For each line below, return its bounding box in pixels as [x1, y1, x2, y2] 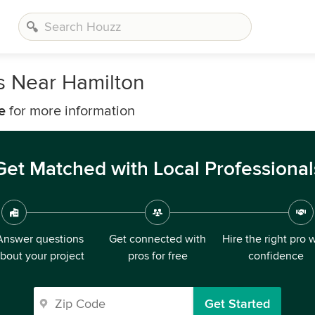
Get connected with [109, 232, 206, 246]
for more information [6, 103, 135, 120]
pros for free [127, 249, 188, 263]
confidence [247, 249, 304, 263]
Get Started [205, 296, 270, 311]
